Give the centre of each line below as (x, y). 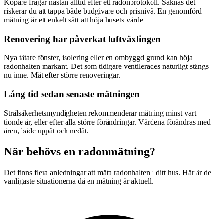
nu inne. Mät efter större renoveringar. (62, 75)
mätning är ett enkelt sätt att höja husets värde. (75, 20)
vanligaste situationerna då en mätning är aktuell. (79, 181)
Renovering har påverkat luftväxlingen (82, 39)
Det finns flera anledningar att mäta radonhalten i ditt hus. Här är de (108, 172)
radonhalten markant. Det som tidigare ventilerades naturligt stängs (106, 66)
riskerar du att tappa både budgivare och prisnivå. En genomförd (103, 11)
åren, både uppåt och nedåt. (46, 131)
